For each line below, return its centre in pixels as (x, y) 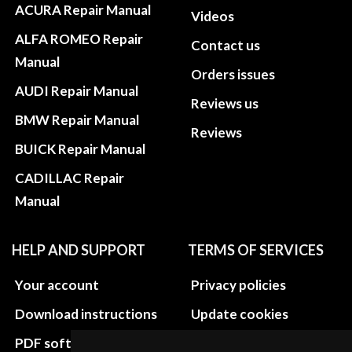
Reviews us (225, 104)
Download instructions (86, 314)
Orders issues (233, 75)
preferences (230, 337)
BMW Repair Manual (77, 120)
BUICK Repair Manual (80, 149)
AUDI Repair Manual (77, 91)
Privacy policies (238, 285)
